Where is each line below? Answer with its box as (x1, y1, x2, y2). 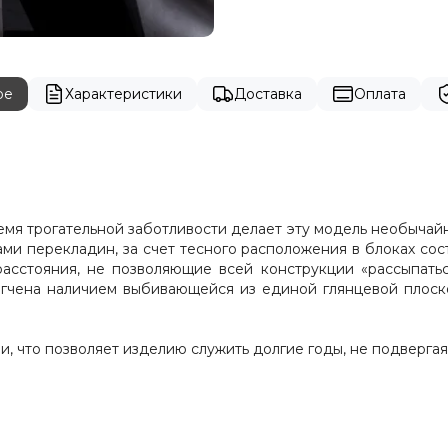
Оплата (353, 85, 406, 104)
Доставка (233, 85, 302, 104)
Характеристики (64, 85, 182, 104)
